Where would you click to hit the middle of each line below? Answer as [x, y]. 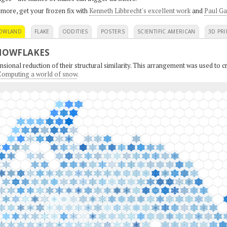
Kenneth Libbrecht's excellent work [140, 10]
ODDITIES [75, 31]
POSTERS [113, 31]
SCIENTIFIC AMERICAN [166, 31]
